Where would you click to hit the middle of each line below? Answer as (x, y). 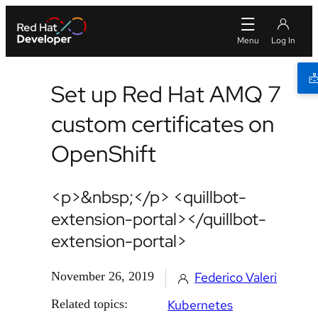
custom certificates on (163, 124)
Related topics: (89, 304)
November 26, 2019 (103, 276)
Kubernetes (200, 305)
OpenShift (104, 154)
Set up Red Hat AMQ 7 (166, 94)
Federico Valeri (236, 277)
